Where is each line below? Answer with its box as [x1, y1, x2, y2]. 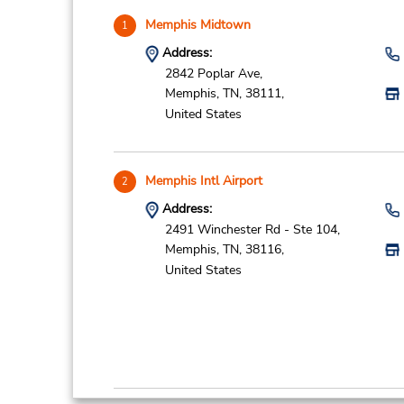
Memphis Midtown [144, 16, 251, 33]
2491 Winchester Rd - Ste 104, [164, 220, 340, 238]
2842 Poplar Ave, [164, 64, 262, 82]
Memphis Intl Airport [144, 172, 262, 189]
